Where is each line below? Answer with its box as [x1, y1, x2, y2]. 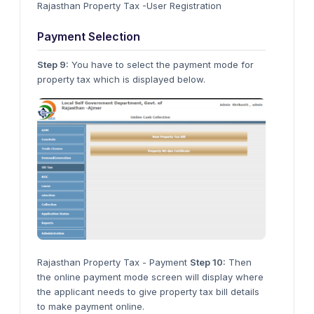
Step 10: [190, 256, 226, 268]
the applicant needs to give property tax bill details [37, 285, 259, 297]
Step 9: [37, 58, 69, 70]
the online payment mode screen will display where [37, 271, 264, 282]
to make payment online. [37, 300, 144, 312]
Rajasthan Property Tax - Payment [37, 256, 190, 268]
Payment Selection [37, 29, 140, 43]
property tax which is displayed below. [37, 73, 205, 85]
